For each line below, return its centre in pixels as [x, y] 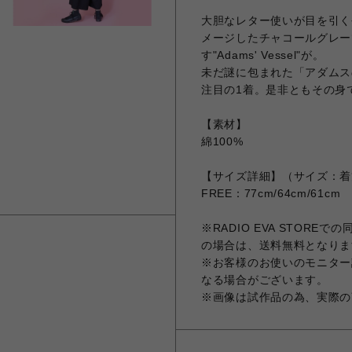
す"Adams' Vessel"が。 [263, 55]
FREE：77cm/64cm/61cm [271, 193]
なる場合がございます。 [265, 280]
